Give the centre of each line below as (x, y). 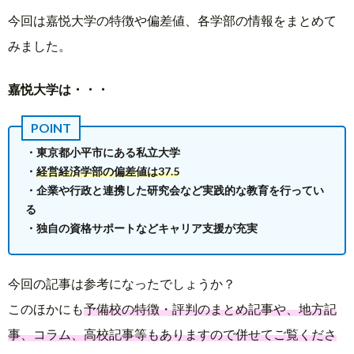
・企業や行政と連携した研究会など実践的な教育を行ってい (175, 190)
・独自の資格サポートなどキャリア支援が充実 (141, 228)
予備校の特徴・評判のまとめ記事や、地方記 (210, 308)
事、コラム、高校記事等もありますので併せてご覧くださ (172, 333)
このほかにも (46, 308)
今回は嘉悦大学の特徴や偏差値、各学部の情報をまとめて (172, 21)
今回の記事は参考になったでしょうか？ (122, 283)
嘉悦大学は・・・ (58, 88)
